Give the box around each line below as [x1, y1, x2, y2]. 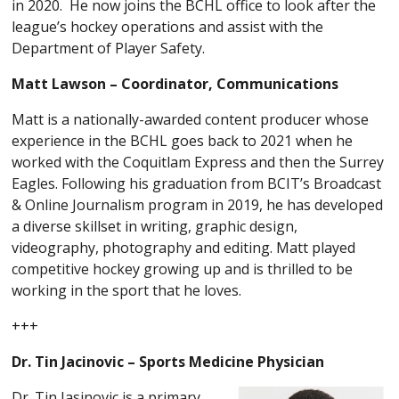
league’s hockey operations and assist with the [12, 16, 324, 37]
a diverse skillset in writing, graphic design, [12, 216, 298, 236]
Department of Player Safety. [12, 37, 206, 58]
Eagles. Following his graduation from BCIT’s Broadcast [12, 173, 382, 193]
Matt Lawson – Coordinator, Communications [12, 73, 339, 94]
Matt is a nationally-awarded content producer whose [12, 109, 370, 129]
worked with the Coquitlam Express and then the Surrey [12, 151, 385, 172]
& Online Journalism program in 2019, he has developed [12, 194, 384, 215]
